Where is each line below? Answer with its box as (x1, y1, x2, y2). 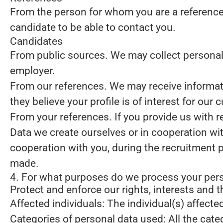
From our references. (10, 80, 107, 92)
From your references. (10, 111, 112, 123)
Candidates (10, 35, 63, 47)
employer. (10, 65, 55, 77)
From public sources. (10, 49, 108, 61)
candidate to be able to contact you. (10, 21, 176, 33)
